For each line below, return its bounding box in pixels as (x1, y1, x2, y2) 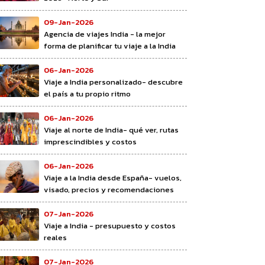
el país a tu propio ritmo (44, 88, 131, 99)
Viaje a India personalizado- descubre (44, 76, 183, 88)
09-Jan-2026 (44, 16, 93, 28)
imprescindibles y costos (44, 135, 137, 147)
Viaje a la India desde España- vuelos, (44, 172, 182, 183)
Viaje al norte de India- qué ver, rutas (44, 124, 179, 135)
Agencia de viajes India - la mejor (44, 28, 166, 40)
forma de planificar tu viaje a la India (44, 40, 176, 51)
